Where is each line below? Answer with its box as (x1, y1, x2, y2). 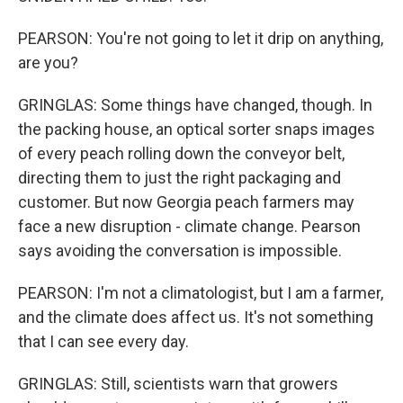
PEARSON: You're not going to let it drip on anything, (18, 29, 383, 48)
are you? (18, 53, 78, 72)
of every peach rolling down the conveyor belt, (18, 144, 345, 163)
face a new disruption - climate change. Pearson (18, 217, 361, 236)
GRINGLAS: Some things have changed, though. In (18, 95, 372, 114)
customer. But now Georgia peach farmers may (18, 193, 354, 211)
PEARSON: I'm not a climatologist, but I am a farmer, (18, 283, 383, 302)
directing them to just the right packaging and (18, 168, 341, 187)
